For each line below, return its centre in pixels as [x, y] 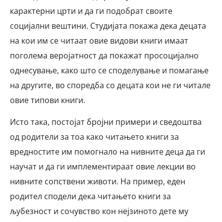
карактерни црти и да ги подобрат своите [91, 11]
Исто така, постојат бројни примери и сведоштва [106, 122]
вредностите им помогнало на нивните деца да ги [108, 152]
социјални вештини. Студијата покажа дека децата [108, 26]
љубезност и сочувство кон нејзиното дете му [99, 211]
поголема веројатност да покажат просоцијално [104, 55]
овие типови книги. [48, 100]
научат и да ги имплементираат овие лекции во [103, 167]
